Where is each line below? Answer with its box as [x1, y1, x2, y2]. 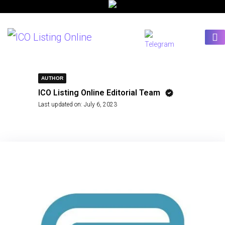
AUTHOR [41, 75, 64, 81]
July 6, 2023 [84, 101, 117, 108]
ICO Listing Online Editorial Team [38, 88, 160, 97]
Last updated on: [38, 101, 82, 108]
